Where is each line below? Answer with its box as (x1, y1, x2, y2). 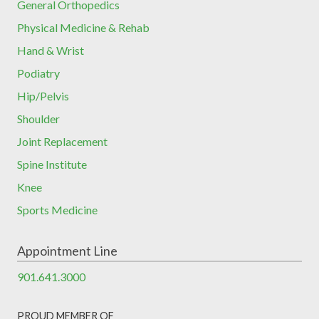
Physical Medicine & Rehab (17, 20, 150, 34)
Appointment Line (17, 242, 117, 258)
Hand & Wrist (17, 43, 84, 57)
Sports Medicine (17, 202, 98, 216)
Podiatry (17, 66, 60, 80)
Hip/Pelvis (17, 88, 69, 103)
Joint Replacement (17, 134, 108, 148)
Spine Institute (17, 157, 87, 171)
